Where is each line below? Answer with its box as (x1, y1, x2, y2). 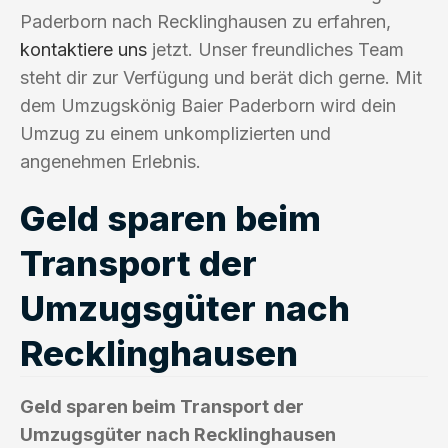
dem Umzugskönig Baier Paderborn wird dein (20, 94, 396, 116)
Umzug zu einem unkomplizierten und (20, 122, 331, 144)
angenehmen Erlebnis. (20, 150, 201, 172)
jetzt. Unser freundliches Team (147, 38, 404, 60)
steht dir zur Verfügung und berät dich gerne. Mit (20, 66, 422, 88)
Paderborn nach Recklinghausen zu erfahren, (20, 10, 391, 32)
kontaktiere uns (20, 38, 147, 60)
